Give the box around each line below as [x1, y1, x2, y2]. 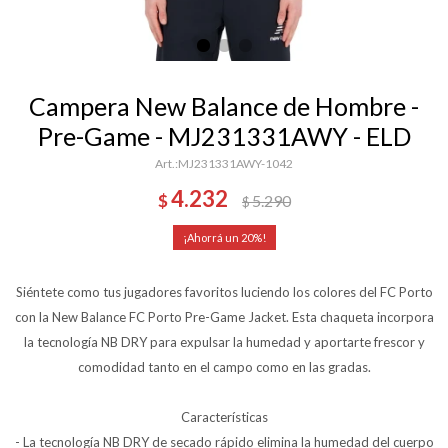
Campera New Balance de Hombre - [29, 91, 419, 121]
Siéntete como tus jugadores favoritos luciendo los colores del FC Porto [15, 284, 433, 300]
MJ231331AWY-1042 [178, 156, 293, 171]
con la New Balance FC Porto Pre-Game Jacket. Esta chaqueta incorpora [14, 309, 434, 325]
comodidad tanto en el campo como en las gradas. [77, 359, 371, 375]
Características [180, 409, 268, 425]
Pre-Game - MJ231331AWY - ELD [37, 121, 411, 151]
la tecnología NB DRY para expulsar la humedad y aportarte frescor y [23, 334, 425, 350]
